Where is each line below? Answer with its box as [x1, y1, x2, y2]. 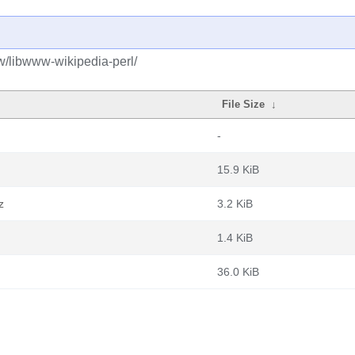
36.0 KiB [217, 265, 259, 278]
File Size [222, 98, 265, 110]
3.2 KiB [217, 197, 253, 210]
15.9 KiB [217, 163, 259, 176]
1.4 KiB [217, 231, 253, 244]
